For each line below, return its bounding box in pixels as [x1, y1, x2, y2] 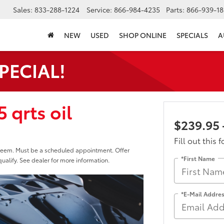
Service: [86, 4, 112, 15]
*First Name [180, 153, 215, 162]
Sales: [13, 4, 32, 15]
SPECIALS [176, 30, 208, 40]
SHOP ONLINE [119, 30, 166, 40]
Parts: [166, 4, 184, 15]
